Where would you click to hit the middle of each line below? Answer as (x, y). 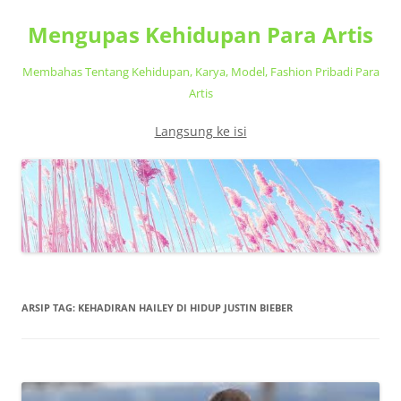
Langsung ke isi (200, 131)
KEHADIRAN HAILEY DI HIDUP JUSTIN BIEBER (185, 308)
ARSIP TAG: (50, 308)
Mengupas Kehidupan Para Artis (200, 34)
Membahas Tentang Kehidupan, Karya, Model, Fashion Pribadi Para (200, 72)
